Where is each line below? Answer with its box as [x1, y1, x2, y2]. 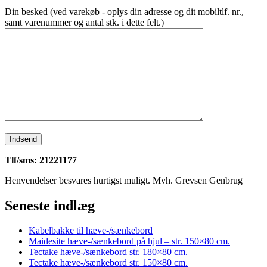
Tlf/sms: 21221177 [5, 154, 77, 165]
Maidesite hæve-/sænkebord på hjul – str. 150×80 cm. [29, 236, 230, 247]
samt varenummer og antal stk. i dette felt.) [5, 17, 164, 27]
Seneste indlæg [5, 197, 95, 213]
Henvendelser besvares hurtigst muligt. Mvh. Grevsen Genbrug [5, 175, 243, 185]
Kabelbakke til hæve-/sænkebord [29, 225, 153, 236]
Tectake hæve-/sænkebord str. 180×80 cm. [29, 247, 188, 257]
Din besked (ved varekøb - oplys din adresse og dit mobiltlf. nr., [5, 6, 244, 17]
